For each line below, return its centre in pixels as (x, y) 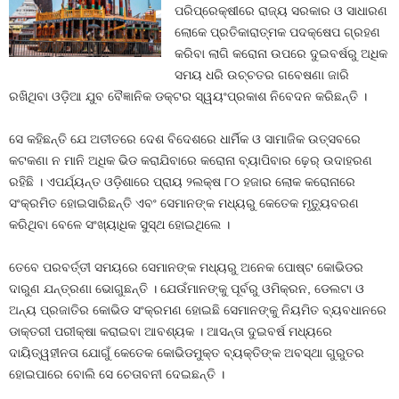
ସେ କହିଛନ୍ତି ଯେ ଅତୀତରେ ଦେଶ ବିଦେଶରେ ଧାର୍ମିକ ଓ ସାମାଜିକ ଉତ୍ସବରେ (185, 139)
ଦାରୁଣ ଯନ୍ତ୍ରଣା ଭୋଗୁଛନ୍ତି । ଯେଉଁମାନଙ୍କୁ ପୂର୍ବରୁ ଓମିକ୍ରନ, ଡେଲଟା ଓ (187, 289)
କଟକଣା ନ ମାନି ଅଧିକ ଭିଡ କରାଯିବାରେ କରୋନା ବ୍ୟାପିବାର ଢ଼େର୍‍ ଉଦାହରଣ (191, 160)
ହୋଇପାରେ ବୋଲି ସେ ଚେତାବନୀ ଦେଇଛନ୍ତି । (117, 374)
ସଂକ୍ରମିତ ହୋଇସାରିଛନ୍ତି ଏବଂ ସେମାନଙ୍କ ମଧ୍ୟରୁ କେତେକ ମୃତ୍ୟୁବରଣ (184, 203)
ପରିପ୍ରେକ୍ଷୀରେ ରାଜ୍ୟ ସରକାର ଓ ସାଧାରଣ (281, 11)
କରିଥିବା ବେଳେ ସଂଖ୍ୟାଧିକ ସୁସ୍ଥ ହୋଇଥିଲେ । (119, 224)
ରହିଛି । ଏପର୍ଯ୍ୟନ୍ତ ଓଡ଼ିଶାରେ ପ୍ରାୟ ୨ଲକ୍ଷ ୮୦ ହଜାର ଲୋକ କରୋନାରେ (182, 182)
